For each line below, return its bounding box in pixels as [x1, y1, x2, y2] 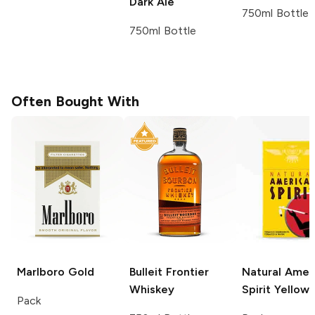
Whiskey [129, 282, 174, 296]
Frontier [162, 264, 209, 278]
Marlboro [17, 264, 65, 278]
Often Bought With [11, 92, 139, 110]
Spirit [242, 282, 271, 296]
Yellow [271, 282, 309, 296]
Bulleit [129, 264, 162, 278]
